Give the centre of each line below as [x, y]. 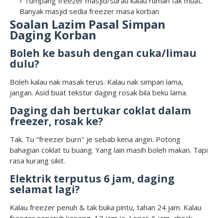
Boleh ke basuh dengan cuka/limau [103, 53]
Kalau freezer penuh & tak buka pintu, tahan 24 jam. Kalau [106, 208]
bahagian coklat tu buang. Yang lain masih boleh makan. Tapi [109, 150]
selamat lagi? [45, 190]
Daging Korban [53, 35]
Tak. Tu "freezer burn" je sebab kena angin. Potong [95, 139]
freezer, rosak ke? [56, 121]
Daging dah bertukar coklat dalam [100, 111]
